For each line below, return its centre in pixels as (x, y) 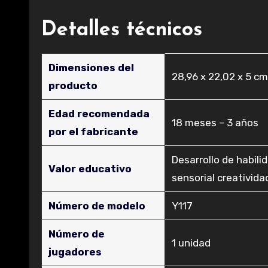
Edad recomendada (99, 114)
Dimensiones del (92, 68)
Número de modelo (97, 206)
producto (73, 86)
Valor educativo (90, 169)
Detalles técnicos (122, 30)
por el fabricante (94, 132)
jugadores (75, 252)
